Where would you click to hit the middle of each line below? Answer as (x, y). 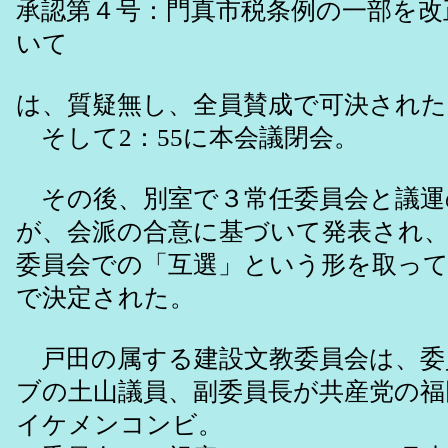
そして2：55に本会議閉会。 (187, 138)
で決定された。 (105, 298)
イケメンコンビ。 (119, 425)
